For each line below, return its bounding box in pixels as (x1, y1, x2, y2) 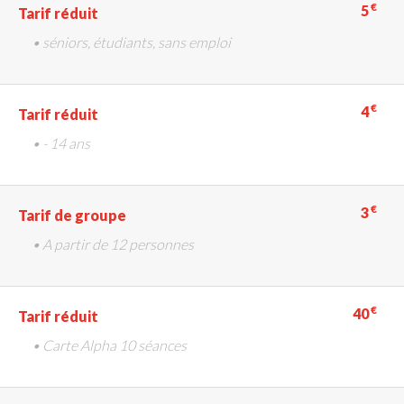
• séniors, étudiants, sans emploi (32, 32, 231, 50)
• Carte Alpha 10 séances (32, 335, 187, 353)
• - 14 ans (32, 133, 90, 151)
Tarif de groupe (18, 206, 126, 224)
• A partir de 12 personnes (32, 234, 194, 252)
